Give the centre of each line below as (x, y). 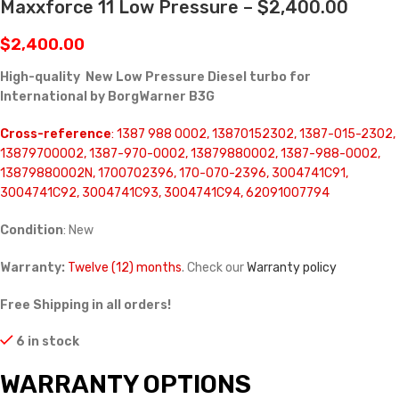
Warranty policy (292, 268)
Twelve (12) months (125, 268)
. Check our (214, 268)
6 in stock (48, 342)
